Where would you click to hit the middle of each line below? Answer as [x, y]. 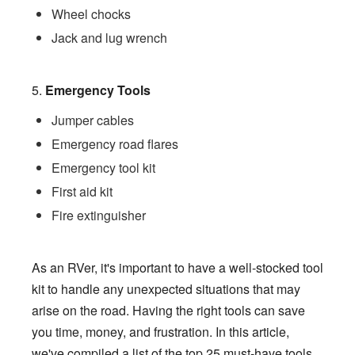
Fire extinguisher [99, 215]
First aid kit [82, 191]
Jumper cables [93, 120]
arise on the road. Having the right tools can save [168, 310]
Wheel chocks [91, 13]
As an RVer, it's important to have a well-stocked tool [177, 267]
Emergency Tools [98, 90]
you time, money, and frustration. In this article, [160, 331]
